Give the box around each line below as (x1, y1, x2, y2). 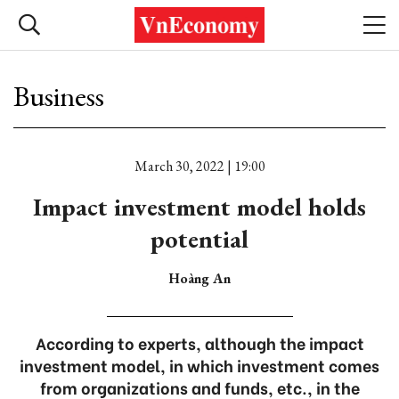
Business (13, 77, 104, 115)
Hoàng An (168, 269, 231, 288)
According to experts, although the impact (35, 330, 364, 354)
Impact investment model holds (33, 191, 366, 223)
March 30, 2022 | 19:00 (134, 157, 265, 175)
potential (151, 223, 248, 255)
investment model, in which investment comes (20, 353, 379, 377)
